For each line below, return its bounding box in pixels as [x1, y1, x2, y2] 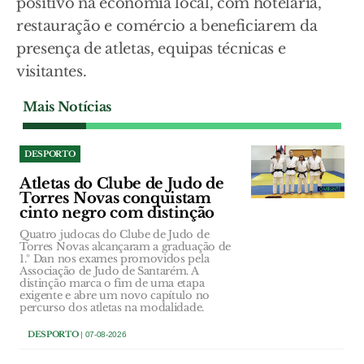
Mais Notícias [23, 98, 111, 115]
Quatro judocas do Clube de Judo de [19, 227, 210, 242]
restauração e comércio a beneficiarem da [16, 17, 318, 36]
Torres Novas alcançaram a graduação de [19, 240, 231, 254]
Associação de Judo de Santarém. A [19, 264, 198, 279]
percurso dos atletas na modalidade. [19, 301, 204, 315]
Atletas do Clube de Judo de [19, 175, 224, 193]
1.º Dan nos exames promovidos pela [19, 252, 210, 266]
